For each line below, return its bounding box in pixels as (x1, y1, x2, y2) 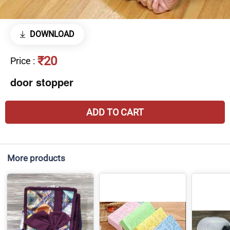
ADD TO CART (86, 107, 144, 118)
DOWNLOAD (29, 29, 74, 40)
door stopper (10, 74, 73, 90)
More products (7, 153, 65, 164)
